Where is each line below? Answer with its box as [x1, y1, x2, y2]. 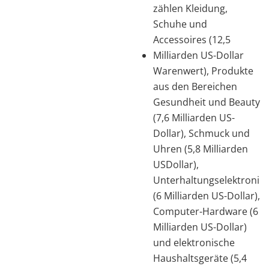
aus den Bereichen [153, 79, 237, 93]
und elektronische [153, 235, 235, 249]
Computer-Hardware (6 [153, 204, 258, 218]
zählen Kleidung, [153, 1, 228, 15]
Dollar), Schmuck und [153, 126, 250, 140]
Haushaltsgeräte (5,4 [153, 251, 247, 265]
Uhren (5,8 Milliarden [153, 142, 248, 156]
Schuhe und [153, 17, 207, 31]
